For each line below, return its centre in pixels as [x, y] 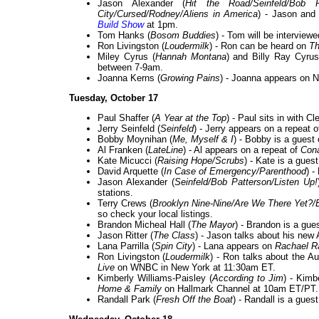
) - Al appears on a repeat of [242, 150]
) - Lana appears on [234, 246]
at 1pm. [161, 25]
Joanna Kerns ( [129, 78]
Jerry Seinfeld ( [129, 129]
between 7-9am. [130, 68]
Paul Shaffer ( [126, 118]
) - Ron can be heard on [259, 46]
